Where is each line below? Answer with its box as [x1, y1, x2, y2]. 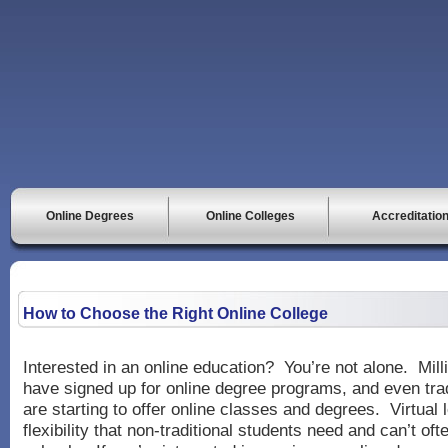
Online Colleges [205, 209, 295, 223]
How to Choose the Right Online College [23, 305, 328, 322]
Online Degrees [46, 209, 134, 223]
